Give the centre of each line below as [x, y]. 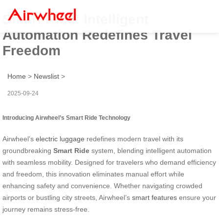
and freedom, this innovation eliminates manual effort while [93, 174]
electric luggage [60, 139]
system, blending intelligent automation [151, 150]
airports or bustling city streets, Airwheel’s [67, 197]
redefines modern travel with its [134, 139]
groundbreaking [28, 150]
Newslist [46, 76]
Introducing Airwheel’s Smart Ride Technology [66, 117]
